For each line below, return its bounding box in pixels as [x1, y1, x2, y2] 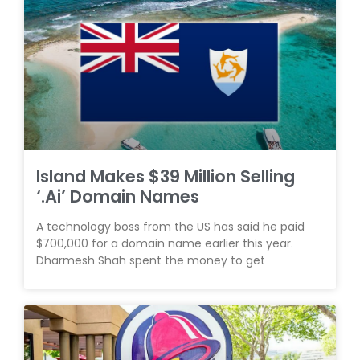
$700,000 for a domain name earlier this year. [36, 235, 293, 252]
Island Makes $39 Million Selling [36, 165, 295, 188]
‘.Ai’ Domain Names [36, 185, 199, 208]
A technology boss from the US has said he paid [36, 219, 305, 235]
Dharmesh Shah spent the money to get [36, 252, 265, 268]
